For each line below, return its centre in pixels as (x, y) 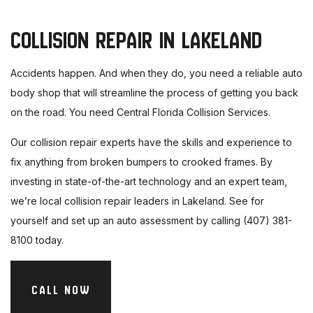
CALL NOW (61, 290)
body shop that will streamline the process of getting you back (154, 93)
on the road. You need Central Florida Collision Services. (140, 112)
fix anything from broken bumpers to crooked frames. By (141, 162)
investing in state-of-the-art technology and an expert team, (149, 182)
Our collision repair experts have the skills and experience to (151, 143)
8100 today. (37, 240)
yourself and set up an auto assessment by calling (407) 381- (151, 221)
